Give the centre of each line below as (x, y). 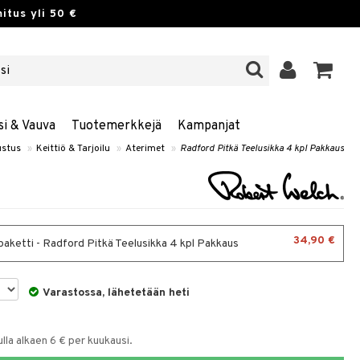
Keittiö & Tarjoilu (73, 149)
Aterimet (145, 149)
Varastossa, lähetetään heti (117, 293)
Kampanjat (209, 126)
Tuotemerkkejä (116, 126)
